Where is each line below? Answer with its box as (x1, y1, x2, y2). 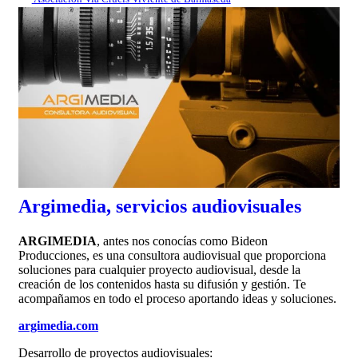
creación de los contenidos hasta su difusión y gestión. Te (18, 276, 306, 291)
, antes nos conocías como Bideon (97, 233, 268, 248)
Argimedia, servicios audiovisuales (18, 195, 301, 217)
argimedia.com (18, 318, 98, 332)
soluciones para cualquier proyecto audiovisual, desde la (18, 262, 300, 276)
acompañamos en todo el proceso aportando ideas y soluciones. (18, 291, 336, 305)
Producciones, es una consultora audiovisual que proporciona (18, 248, 326, 262)
